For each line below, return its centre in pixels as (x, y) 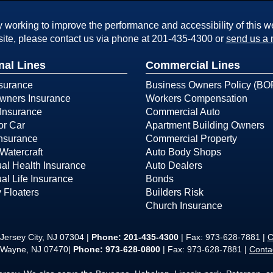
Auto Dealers (174, 165)
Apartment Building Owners (205, 125)
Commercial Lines (193, 65)
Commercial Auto (183, 112)
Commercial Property (191, 139)
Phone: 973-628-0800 (117, 249)
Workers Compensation (197, 98)
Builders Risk (175, 192)
